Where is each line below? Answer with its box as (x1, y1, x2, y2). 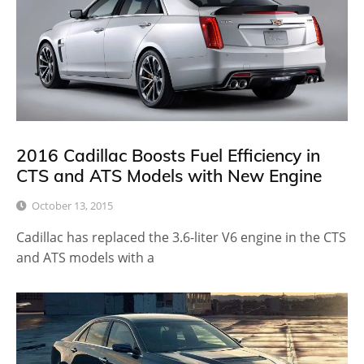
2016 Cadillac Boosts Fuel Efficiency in (16, 144, 320, 166)
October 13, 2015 (32, 197, 113, 213)
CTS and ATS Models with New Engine (16, 164, 322, 186)
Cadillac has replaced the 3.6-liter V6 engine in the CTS (16, 227, 346, 246)
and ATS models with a (16, 248, 154, 266)
